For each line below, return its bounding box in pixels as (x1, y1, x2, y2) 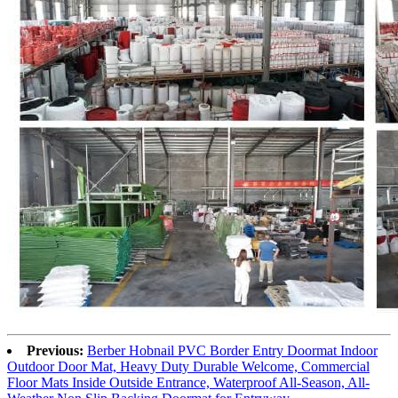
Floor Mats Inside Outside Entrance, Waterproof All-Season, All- (7, 375, 370, 391)
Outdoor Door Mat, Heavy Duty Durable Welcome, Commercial (7, 359, 370, 375)
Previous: (27, 343, 84, 359)
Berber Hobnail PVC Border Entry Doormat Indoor (87, 343, 378, 359)
